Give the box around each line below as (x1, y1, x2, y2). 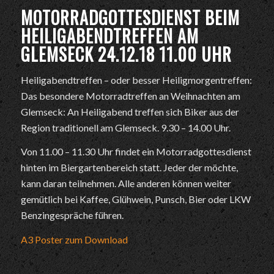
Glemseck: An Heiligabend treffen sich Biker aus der (20, 105, 239, 117)
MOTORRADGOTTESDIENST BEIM (20, 5, 240, 30)
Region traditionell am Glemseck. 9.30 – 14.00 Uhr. (20, 121, 231, 133)
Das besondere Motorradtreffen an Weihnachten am (20, 89, 240, 102)
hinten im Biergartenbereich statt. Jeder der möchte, (20, 161, 238, 174)
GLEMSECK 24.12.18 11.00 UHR (20, 42, 232, 67)
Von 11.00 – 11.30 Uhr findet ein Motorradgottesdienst (20, 146, 251, 158)
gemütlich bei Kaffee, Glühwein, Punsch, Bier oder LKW (20, 193, 251, 206)
